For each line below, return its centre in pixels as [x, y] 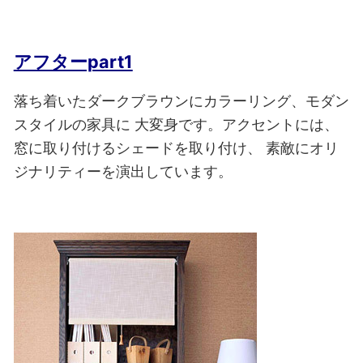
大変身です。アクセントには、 [234, 124]
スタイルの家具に [72, 124]
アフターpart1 [73, 62]
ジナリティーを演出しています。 [123, 171]
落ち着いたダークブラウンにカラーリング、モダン [181, 101]
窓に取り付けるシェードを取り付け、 [137, 148]
